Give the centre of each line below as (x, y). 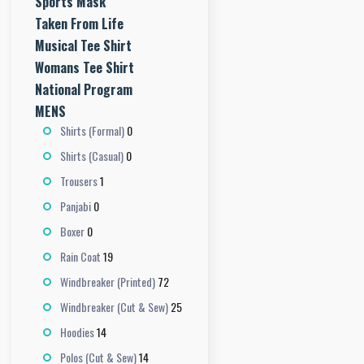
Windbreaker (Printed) (108, 281)
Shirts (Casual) (92, 155)
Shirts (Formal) (92, 130)
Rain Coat (80, 256)
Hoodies (77, 331)
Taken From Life (79, 24)
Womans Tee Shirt (84, 67)
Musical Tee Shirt (83, 45)
